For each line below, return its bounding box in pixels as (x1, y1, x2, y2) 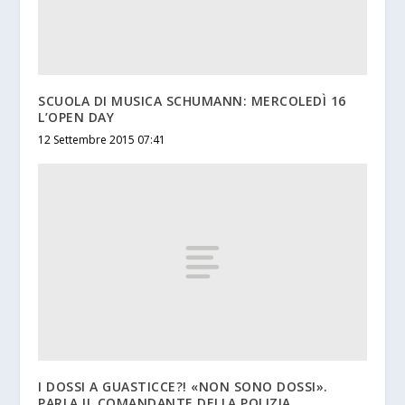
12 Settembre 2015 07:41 (38, 131, 166, 147)
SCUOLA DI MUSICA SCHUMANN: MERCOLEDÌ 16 (38, 91, 346, 109)
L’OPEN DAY (38, 108, 115, 126)
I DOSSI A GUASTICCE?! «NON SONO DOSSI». (38, 377, 328, 395)
